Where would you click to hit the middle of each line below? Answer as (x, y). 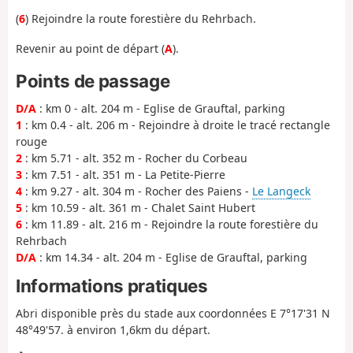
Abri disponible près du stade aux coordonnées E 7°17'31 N (173, 314)
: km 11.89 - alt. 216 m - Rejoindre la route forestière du (170, 225)
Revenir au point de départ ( (90, 49)
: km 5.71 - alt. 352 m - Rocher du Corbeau (135, 158)
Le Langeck (281, 191)
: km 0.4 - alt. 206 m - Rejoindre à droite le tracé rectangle (176, 125)
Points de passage (93, 80)
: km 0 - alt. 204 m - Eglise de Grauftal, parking (161, 109)
